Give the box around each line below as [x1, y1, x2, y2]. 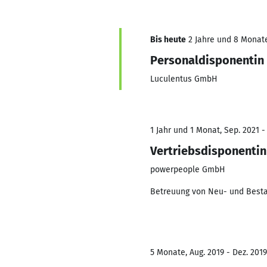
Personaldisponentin [150, 53, 264, 67]
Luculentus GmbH [150, 74, 218, 84]
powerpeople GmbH [150, 164, 225, 175]
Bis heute [150, 35, 186, 45]
